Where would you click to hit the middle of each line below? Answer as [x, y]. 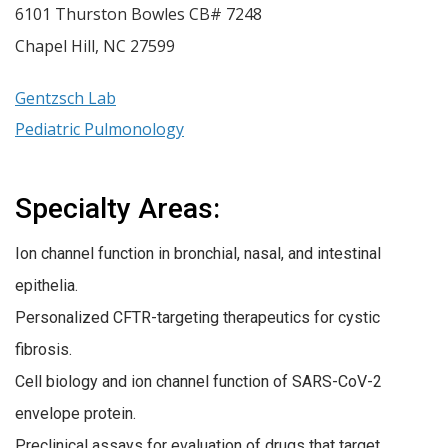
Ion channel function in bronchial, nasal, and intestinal [198, 253]
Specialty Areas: [117, 208]
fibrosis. [43, 349]
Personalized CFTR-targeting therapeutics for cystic [197, 317]
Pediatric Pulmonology [99, 128]
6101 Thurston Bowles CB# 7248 [138, 13]
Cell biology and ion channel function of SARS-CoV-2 [198, 381]
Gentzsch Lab [65, 97]
